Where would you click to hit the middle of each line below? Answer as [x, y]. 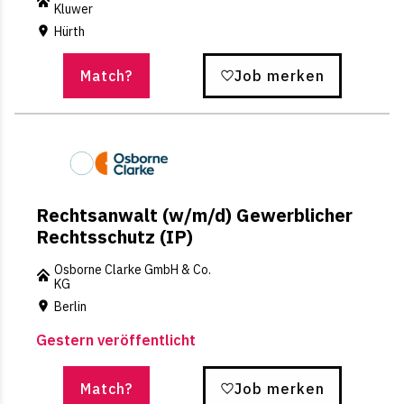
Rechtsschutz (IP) [115, 236]
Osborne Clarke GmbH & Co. [133, 269]
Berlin [70, 307]
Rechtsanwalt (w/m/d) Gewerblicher [194, 215]
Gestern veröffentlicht [116, 340]
